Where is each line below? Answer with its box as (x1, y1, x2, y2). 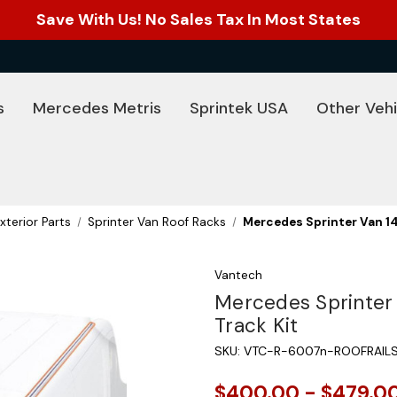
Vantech (214, 268, 262, 283)
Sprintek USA (190, 97, 288, 119)
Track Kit (214, 313, 299, 339)
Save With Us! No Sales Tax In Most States (36, 9, 361, 30)
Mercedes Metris (33, 97, 161, 119)
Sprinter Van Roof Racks (88, 214, 227, 230)
